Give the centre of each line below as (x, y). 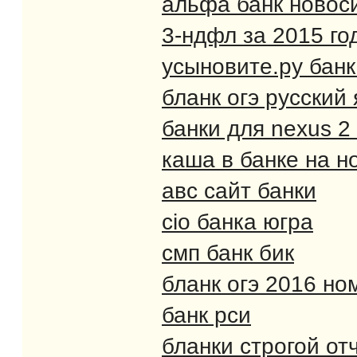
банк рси (206, 315)
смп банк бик (228, 253)
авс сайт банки (239, 190)
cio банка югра (237, 222)
